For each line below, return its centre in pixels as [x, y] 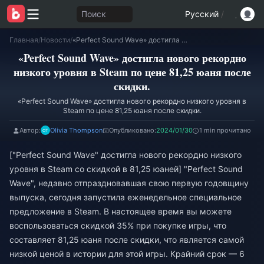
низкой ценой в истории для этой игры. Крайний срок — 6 [127, 254]
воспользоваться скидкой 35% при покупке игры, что [118, 225]
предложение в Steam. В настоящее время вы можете [121, 211]
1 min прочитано [225, 130]
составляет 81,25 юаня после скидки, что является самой [127, 240]
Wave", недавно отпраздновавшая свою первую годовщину [129, 183]
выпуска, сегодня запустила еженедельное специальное [126, 197]
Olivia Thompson [76, 130]
